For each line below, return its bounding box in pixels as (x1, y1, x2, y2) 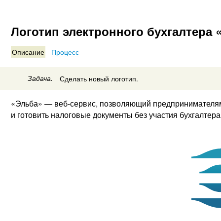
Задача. (28, 73, 53, 83)
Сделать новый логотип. (60, 73, 138, 83)
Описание (12, 47, 44, 57)
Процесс (51, 47, 79, 57)
